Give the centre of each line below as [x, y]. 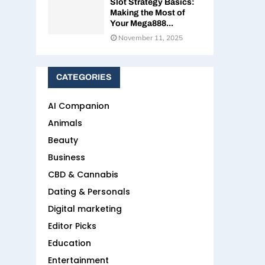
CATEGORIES [84, 77]
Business [67, 158]
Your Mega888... [142, 24]
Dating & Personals [89, 192]
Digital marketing [85, 209]
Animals [65, 123]
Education [70, 243]
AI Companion [79, 106]
